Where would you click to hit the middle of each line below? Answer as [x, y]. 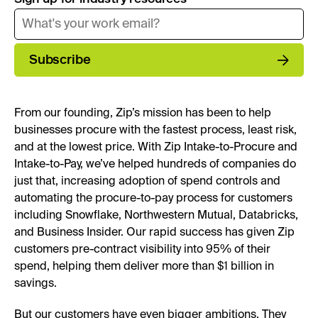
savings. [37, 284]
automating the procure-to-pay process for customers [153, 199]
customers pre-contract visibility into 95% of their [142, 250]
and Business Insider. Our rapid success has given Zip [154, 233]
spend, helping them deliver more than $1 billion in [144, 267]
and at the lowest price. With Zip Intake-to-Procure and [156, 148]
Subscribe [60, 60]
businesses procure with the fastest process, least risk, [155, 131]
